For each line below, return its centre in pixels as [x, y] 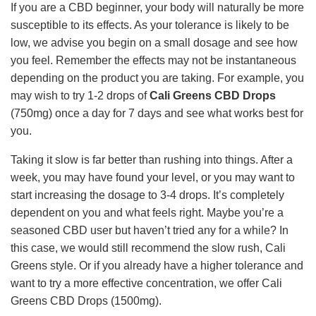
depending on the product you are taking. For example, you [157, 78]
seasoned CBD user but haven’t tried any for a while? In [150, 230]
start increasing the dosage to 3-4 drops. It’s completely [147, 195]
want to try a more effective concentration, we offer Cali [146, 283]
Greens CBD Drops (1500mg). [86, 300]
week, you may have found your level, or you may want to [153, 177]
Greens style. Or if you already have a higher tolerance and [157, 265]
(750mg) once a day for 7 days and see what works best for [157, 113]
